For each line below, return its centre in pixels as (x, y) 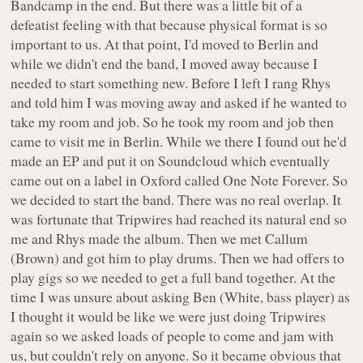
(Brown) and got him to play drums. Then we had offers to (178, 258)
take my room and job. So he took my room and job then (173, 122)
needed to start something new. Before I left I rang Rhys (171, 83)
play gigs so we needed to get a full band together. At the (173, 278)
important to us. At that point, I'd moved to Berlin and (165, 44)
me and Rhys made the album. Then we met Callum (160, 239)
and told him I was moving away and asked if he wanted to (179, 102)
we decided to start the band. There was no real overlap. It (176, 200)
